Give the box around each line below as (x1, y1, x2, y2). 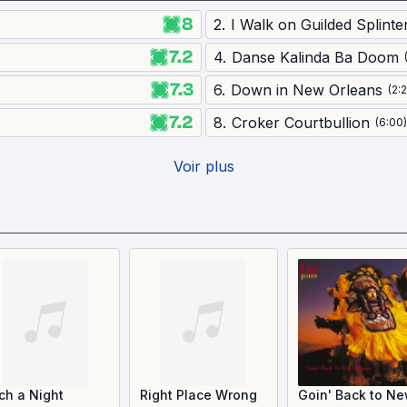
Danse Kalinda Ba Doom (232, 48, 399, 66)
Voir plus (173, 157, 234, 175)
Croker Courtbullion (232, 114, 370, 132)
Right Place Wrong (140, 387, 257, 402)
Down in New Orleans (231, 81, 382, 99)
